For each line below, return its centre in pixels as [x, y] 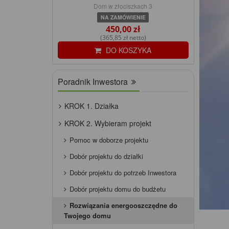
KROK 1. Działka [91, 106]
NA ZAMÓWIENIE [123, 17]
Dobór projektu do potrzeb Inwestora [123, 173]
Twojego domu [87, 216]
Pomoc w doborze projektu [109, 140]
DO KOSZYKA [128, 50]
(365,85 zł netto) [123, 38]
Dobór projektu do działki [106, 156]
